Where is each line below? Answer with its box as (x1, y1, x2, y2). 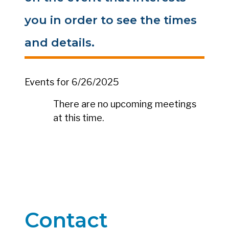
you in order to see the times (25, 12, 197, 27)
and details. (25, 35, 95, 50)
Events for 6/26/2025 (25, 76, 119, 87)
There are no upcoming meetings (53, 98, 196, 109)
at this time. (53, 112, 104, 123)
